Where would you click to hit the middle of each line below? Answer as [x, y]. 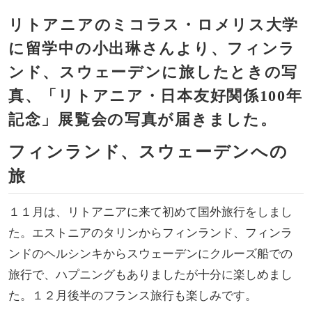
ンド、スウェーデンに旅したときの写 [153, 72]
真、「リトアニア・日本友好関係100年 [155, 96]
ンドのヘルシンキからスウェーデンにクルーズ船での [150, 253]
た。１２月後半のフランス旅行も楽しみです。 [132, 295]
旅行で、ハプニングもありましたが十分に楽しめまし [150, 274]
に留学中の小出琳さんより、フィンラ [152, 48]
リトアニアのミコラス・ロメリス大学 [154, 25]
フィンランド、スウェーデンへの [148, 151]
